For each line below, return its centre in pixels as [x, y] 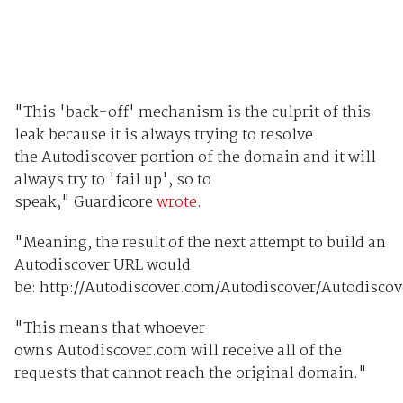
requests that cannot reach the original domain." [190, 374]
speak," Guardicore [85, 203]
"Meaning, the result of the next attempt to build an [200, 244]
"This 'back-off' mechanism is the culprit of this [192, 113]
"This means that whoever [109, 329]
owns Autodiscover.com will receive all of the [178, 352]
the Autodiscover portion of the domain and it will [195, 158]
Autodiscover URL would [102, 266]
